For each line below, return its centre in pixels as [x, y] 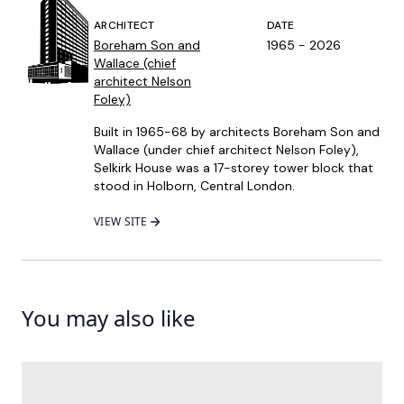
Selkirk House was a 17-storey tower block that [234, 167]
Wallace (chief [135, 63]
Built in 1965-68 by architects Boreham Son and [237, 131]
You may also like [109, 317]
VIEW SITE [121, 221]
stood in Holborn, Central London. [194, 185]
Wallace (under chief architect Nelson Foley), [226, 149]
